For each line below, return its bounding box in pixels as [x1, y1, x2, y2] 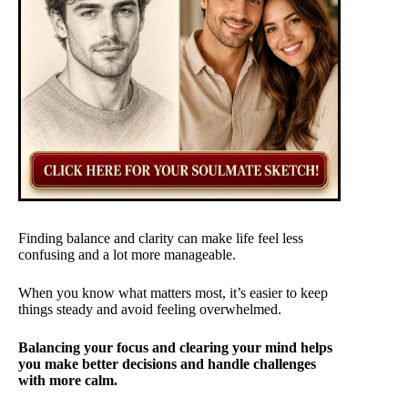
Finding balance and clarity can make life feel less [18, 230, 303, 247]
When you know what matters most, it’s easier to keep [18, 285, 328, 301]
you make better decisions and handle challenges [18, 356, 316, 372]
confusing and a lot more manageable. [18, 247, 236, 263]
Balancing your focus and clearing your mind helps [18, 340, 332, 356]
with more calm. [18, 372, 117, 389]
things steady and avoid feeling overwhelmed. [18, 301, 281, 318]
